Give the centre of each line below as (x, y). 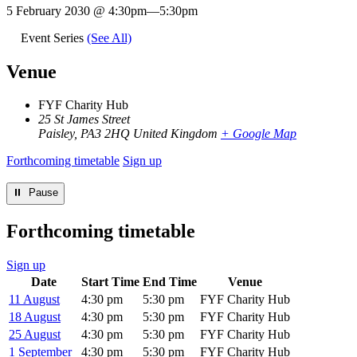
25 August (35, 335)
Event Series (54, 37)
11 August (34, 300)
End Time (170, 282)
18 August (35, 317)
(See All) (109, 37)
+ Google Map (259, 134)
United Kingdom (175, 134)
